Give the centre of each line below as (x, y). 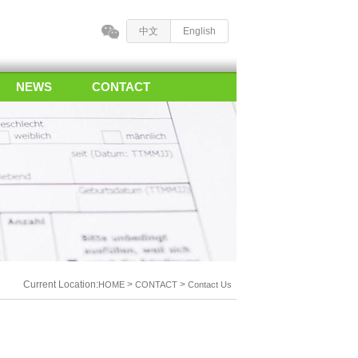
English (199, 31)
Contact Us (210, 284)
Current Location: (61, 284)
